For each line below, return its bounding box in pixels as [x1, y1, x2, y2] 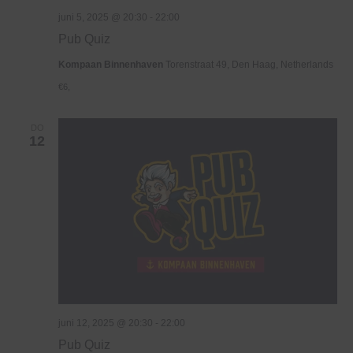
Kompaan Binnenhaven [58, 59, 165, 71]
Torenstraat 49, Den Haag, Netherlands [165, 59, 333, 71]
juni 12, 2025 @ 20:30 [58, 318, 153, 329]
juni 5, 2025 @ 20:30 [58, 12, 147, 24]
